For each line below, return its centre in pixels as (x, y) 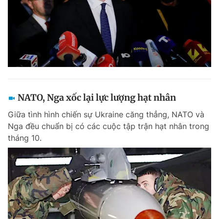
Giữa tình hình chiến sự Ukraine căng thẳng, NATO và (106, 114)
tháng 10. (25, 138)
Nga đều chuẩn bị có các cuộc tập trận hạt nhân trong (109, 126)
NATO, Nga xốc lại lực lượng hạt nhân (97, 98)
